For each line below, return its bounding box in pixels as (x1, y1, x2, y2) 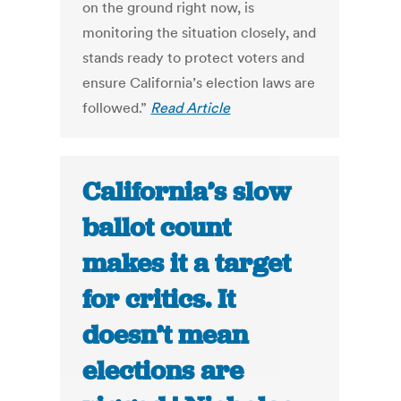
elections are (82, 354, 244, 388)
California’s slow (82, 175, 292, 209)
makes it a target (82, 246, 292, 281)
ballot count (82, 210, 232, 245)
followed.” (82, 98, 151, 117)
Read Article (150, 98, 231, 117)
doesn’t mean (82, 318, 249, 353)
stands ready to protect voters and (82, 48, 305, 67)
